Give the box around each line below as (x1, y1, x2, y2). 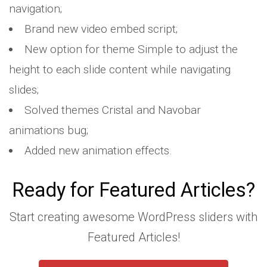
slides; (9, 83, 39, 97)
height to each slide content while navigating (9, 63, 231, 76)
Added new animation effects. (24, 144, 173, 157)
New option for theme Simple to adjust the (24, 42, 238, 56)
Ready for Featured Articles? (12, 179, 255, 201)
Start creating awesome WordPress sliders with (10, 210, 257, 224)
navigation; (9, 2, 62, 15)
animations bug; (9, 123, 88, 137)
